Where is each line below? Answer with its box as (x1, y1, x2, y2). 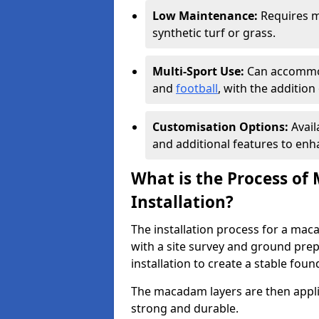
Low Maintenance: (152, 8, 258, 23)
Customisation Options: (152, 119, 291, 135)
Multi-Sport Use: (152, 63, 244, 79)
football (176, 80, 218, 96)
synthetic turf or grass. (152, 25, 276, 41)
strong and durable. (131, 300, 241, 316)
